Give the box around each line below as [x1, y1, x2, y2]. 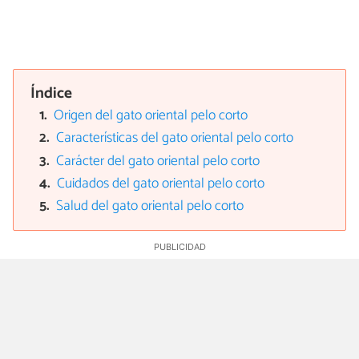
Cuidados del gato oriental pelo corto [57, 172, 265, 196]
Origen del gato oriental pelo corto [54, 103, 248, 127]
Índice [30, 81, 73, 107]
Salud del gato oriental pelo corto [56, 195, 244, 219]
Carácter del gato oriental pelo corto [56, 149, 260, 173]
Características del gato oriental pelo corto [56, 127, 294, 151]
